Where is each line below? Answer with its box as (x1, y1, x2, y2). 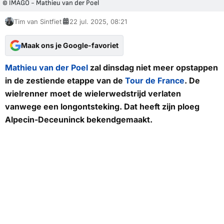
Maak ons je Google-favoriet (21, 40, 118, 49)
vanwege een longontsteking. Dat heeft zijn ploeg (5, 101, 199, 111)
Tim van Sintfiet (14, 17, 61, 25)
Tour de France (125, 75, 184, 85)
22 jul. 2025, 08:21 (69, 17, 127, 25)
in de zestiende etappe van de (5, 75, 125, 85)
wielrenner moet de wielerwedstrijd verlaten (5, 88, 181, 98)
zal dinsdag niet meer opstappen (88, 62, 218, 72)
